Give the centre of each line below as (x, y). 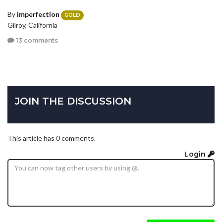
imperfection (38, 14)
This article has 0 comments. (52, 138)
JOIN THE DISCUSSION (73, 101)
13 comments (36, 40)
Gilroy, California (32, 25)
